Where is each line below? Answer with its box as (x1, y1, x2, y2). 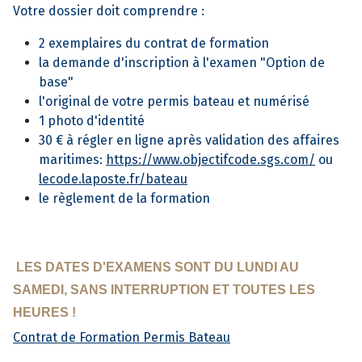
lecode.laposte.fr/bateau (39, 171, 187, 187)
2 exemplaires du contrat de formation (39, 36, 269, 52)
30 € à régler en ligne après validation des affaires (39, 133, 339, 149)
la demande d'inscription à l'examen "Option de (39, 55, 325, 71)
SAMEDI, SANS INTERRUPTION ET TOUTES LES (13, 283, 315, 297)
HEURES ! (13, 305, 76, 320)
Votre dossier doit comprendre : (13, 3, 204, 19)
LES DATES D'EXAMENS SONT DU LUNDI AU (13, 260, 299, 275)
